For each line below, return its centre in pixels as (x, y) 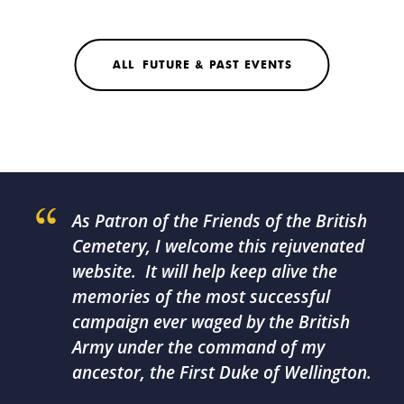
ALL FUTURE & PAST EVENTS (202, 64)
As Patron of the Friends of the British (220, 220)
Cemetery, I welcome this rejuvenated (218, 246)
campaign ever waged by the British (211, 321)
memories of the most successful (201, 296)
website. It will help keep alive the (205, 271)
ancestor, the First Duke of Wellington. (222, 372)
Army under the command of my (198, 347)
